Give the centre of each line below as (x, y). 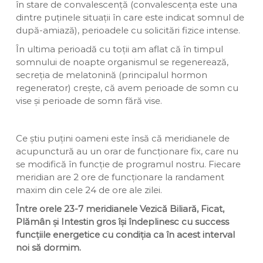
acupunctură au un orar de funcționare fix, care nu (127, 151)
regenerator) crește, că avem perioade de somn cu (127, 87)
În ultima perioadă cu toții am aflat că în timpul (119, 49)
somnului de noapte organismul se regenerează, (122, 62)
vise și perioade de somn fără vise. (89, 100)
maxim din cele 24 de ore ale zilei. (89, 190)
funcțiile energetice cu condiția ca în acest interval (125, 234)
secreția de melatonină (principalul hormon (111, 75)
